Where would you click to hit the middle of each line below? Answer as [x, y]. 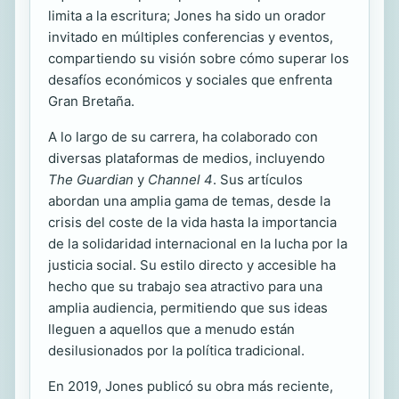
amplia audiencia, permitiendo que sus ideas [188, 307]
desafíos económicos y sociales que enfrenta [190, 79]
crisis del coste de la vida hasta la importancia [192, 222]
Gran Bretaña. [91, 101]
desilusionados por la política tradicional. [176, 350]
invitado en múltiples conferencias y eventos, [191, 37]
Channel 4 [180, 179]
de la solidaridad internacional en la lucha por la [198, 243]
